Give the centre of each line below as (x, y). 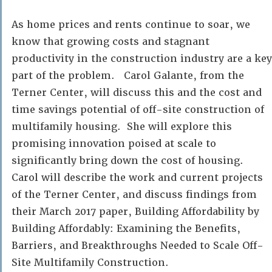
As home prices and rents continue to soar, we (131, 25)
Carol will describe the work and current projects (137, 178)
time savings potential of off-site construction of (138, 110)
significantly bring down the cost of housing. (129, 161)
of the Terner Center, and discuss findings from (134, 195)
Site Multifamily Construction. (90, 263)
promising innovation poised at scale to (114, 144)
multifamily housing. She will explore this (122, 127)
